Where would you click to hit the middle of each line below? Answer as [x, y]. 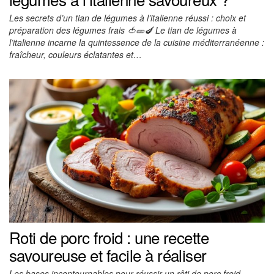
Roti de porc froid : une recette [109, 237]
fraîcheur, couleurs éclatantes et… [76, 55]
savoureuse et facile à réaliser [108, 255]
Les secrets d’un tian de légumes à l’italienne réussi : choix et [128, 18]
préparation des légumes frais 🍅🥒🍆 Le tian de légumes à [123, 30]
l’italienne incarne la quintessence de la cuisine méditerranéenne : [137, 43]
